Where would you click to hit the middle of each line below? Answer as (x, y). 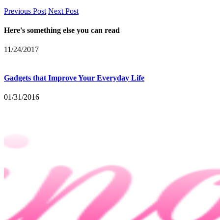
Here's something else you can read (62, 30)
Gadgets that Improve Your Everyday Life (74, 78)
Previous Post (25, 11)
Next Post (63, 11)
